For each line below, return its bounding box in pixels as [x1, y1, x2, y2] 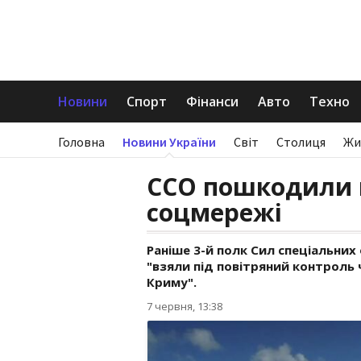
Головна [58, 134, 105, 150]
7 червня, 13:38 [147, 299, 222, 313]
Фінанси [186, 93, 239, 110]
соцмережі [147, 196, 282, 229]
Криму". [147, 274, 197, 290]
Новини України [122, 134, 216, 150]
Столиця [276, 134, 326, 150]
